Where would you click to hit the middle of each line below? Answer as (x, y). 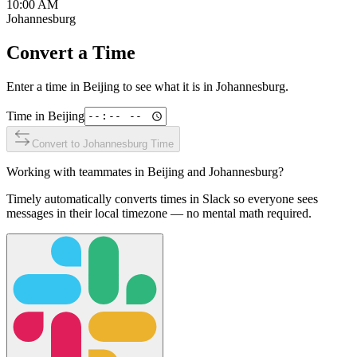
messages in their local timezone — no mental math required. (159, 213)
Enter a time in (45, 86)
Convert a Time (71, 52)
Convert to (57, 143)
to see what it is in (168, 86)
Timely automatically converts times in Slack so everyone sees (162, 198)
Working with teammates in (77, 171)
